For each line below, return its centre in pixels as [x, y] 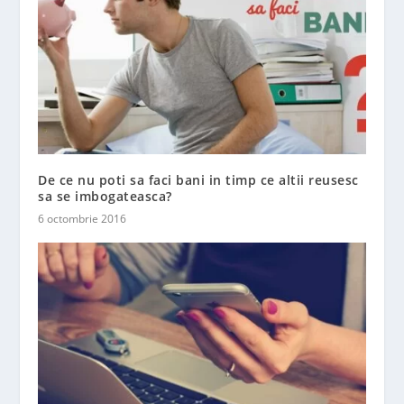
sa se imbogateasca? [105, 197]
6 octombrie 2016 [83, 219]
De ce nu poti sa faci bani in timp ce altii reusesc [198, 180]
